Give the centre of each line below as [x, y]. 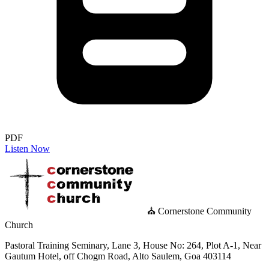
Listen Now [27, 148]
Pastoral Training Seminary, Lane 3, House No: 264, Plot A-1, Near [133, 245]
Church [19, 225]
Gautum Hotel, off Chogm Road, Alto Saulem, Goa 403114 [118, 256]
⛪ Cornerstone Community [199, 211]
